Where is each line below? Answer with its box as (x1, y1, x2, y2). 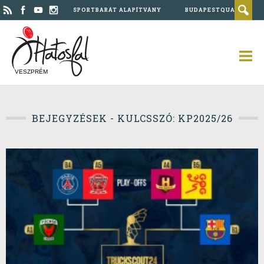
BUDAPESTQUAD (185, 6, 240, 13)
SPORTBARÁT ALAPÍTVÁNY (73, 6, 161, 13)
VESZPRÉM (15, 68, 48, 75)
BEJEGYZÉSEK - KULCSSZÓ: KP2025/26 (31, 112, 233, 124)
